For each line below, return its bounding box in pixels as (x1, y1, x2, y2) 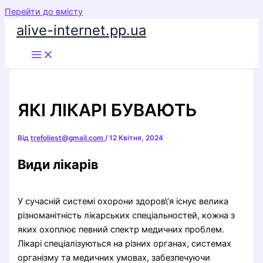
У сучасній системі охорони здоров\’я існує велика (18, 196, 229, 207)
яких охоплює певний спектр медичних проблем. (18, 224, 225, 235)
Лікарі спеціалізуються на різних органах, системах (18, 238, 232, 249)
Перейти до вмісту (5, 6, 83, 17)
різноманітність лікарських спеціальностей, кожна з (18, 210, 235, 221)
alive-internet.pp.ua (16, 22, 146, 39)
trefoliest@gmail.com (31, 134, 106, 143)
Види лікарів (18, 157, 99, 173)
